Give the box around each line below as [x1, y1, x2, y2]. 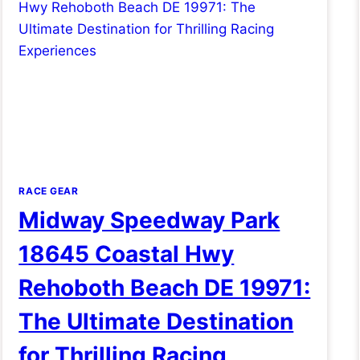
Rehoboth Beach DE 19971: [18, 273, 311, 301]
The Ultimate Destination [18, 307, 294, 335]
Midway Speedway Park [18, 206, 280, 234]
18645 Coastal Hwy [18, 239, 235, 268]
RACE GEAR [18, 184, 79, 197]
